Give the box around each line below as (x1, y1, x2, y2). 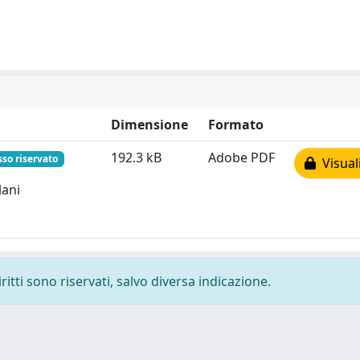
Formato (208, 116, 264, 133)
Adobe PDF (208, 149, 275, 166)
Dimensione (111, 116, 188, 133)
